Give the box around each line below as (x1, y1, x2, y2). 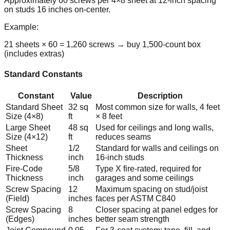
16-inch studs (95, 153, 144, 162)
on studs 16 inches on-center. (4, 5, 110, 14)
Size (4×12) (6, 132, 48, 142)
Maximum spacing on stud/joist (95, 185, 207, 194)
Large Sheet (6, 123, 50, 132)
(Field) (6, 194, 29, 203)
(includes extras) (4, 49, 64, 59)
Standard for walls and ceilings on (95, 144, 219, 153)
